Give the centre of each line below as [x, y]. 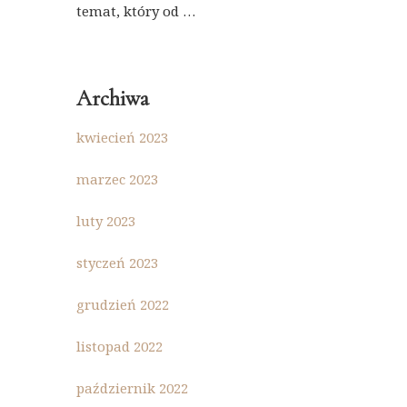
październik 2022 [132, 388]
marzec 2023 [117, 179]
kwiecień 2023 [122, 137]
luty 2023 [105, 221]
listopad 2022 [119, 346]
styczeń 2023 [117, 263]
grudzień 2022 [122, 304]
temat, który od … [135, 11]
